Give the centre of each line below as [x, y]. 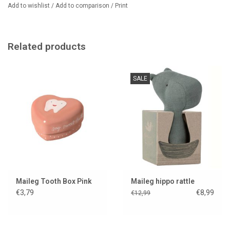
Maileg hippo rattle [163, 181]
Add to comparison [83, 6]
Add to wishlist [30, 6]
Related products [47, 47]
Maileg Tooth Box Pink [54, 181]
